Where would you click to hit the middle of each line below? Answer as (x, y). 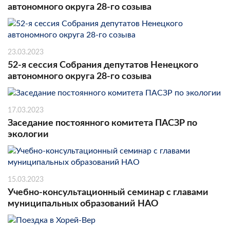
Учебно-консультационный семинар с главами (108, 192)
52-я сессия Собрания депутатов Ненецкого (103, 65)
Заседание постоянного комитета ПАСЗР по (102, 123)
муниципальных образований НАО (83, 204)
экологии (28, 134)
